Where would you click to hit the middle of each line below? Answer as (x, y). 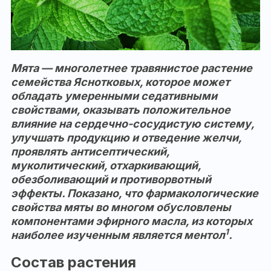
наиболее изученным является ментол (118, 235)
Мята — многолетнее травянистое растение (132, 68)
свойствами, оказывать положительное (121, 110)
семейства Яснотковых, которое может (120, 82)
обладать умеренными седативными (114, 96)
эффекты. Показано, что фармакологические (135, 194)
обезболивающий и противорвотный (111, 180)
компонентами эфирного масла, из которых (132, 221)
